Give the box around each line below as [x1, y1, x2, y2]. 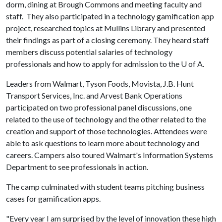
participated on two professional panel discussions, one [6, 103, 192, 112]
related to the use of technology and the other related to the [6, 114, 206, 124]
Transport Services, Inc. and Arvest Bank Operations [6, 91, 182, 100]
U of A [181, 59, 203, 68]
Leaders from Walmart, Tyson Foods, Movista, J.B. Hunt [6, 79, 194, 88]
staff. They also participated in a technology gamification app [6, 11, 214, 21]
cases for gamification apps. [6, 194, 101, 203]
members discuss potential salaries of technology [6, 47, 172, 56]
